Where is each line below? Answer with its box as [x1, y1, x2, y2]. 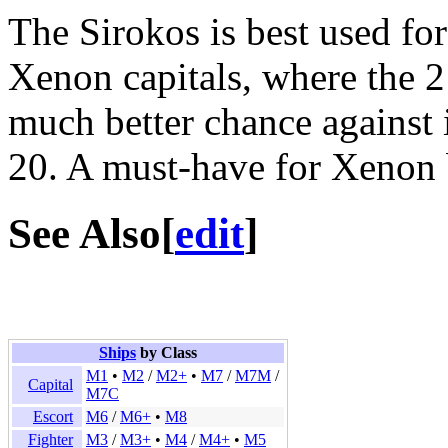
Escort [33, 408, 73, 426]
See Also [8, 210, 161, 258]
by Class [136, 344, 197, 362]
